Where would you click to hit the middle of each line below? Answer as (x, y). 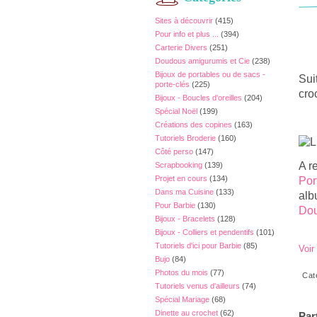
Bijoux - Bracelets (185, 219)
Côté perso (174, 151)
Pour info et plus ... (187, 34)
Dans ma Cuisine (184, 192)
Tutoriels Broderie (185, 138)
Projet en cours (181, 178)
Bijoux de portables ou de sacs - (210, 74)
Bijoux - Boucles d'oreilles (198, 98)
